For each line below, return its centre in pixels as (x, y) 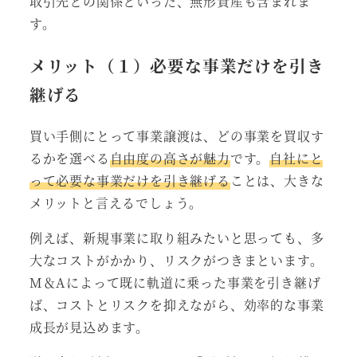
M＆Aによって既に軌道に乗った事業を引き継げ (175, 282)
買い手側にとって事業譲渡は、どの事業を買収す (177, 135)
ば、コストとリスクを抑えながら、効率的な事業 (177, 304)
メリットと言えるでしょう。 (116, 202)
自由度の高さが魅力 (170, 158)
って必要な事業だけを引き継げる (129, 180)
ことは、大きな (277, 180)
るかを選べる (69, 158)
